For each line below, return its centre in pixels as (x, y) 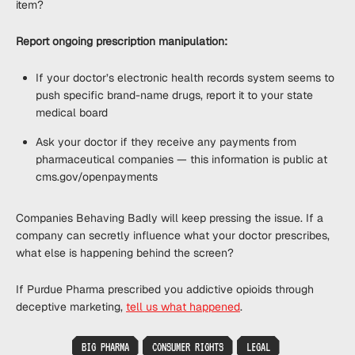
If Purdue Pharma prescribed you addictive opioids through (165, 289)
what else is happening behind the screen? (125, 253)
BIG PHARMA (105, 347)
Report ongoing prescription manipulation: (122, 41)
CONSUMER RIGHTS (187, 347)
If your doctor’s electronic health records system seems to (185, 78)
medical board (72, 113)
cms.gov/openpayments (97, 177)
